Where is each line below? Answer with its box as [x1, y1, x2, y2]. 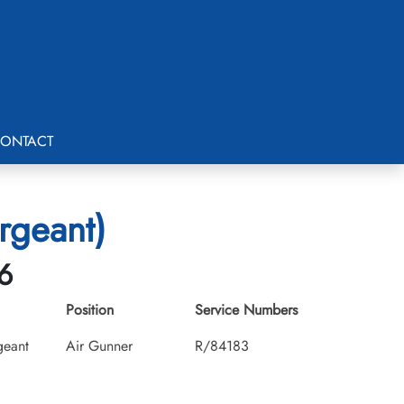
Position [66, 299, 114, 320]
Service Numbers [194, 299, 298, 320]
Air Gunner [66, 335, 133, 356]
